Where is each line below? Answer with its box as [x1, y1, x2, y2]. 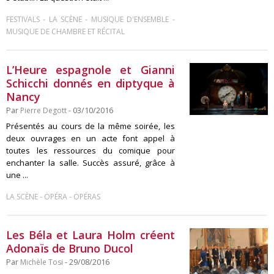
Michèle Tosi [20, 257, 63, 267]
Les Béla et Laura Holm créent [6, 228, 175, 242]
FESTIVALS [6, 14, 40, 24]
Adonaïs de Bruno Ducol [6, 241, 133, 256]
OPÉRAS [73, 191, 100, 202]
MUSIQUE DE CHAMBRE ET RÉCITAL [6, 26, 125, 37]
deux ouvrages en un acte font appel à [6, 133, 175, 144]
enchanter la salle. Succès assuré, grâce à [6, 157, 175, 168]
